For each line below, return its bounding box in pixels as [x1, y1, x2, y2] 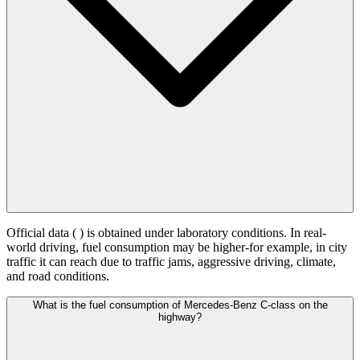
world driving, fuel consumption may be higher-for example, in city [6, 240, 347, 255]
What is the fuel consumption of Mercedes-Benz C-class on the [32, 299, 328, 312]
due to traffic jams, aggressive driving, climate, [100, 255, 336, 269]
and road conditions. [6, 269, 109, 284]
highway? [158, 311, 202, 324]
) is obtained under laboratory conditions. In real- [80, 226, 326, 240]
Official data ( [6, 226, 80, 240]
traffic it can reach [6, 255, 100, 269]
